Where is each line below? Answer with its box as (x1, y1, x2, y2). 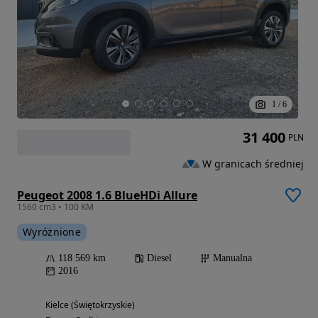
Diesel (147, 253, 172, 264)
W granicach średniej (202, 156, 304, 170)
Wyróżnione (23, 225, 81, 239)
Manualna (213, 253, 252, 264)
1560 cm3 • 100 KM (17, 201, 94, 214)
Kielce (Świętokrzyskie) (45, 299, 135, 312)
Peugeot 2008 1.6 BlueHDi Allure (17, 187, 197, 204)
